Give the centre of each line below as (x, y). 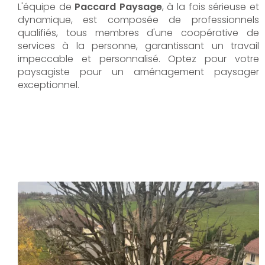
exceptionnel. (49, 85)
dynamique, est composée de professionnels (138, 20)
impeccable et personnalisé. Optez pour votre (138, 59)
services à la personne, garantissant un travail (138, 46)
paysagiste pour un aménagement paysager (138, 72)
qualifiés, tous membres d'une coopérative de (138, 33)
